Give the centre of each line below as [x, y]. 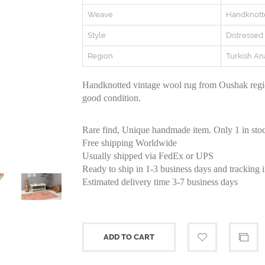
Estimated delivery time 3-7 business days [160, 182]
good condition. [112, 98]
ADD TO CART [129, 237]
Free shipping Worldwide [130, 143]
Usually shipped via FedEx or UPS [148, 156]
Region [100, 56]
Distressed [245, 35]
